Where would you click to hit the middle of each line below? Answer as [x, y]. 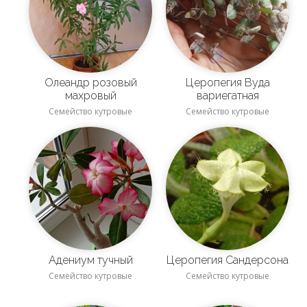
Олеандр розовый [49, 82]
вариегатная [228, 95]
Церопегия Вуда [189, 82]
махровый [90, 95]
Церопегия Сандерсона [232, 260]
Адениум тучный [94, 260]
